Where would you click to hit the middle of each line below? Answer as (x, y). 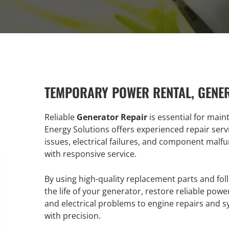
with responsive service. (90, 154)
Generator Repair (112, 117)
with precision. (73, 216)
